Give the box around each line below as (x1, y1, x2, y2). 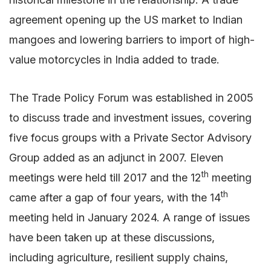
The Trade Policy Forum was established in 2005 (9, 91, 253, 104)
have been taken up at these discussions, (9, 230, 215, 244)
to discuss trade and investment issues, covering (9, 111, 252, 124)
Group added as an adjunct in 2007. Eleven (9, 151, 223, 164)
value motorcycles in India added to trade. (9, 53, 220, 66)
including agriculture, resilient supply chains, (9, 250, 228, 264)
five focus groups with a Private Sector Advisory (9, 131, 252, 144)
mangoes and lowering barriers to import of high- (9, 33, 255, 46)
